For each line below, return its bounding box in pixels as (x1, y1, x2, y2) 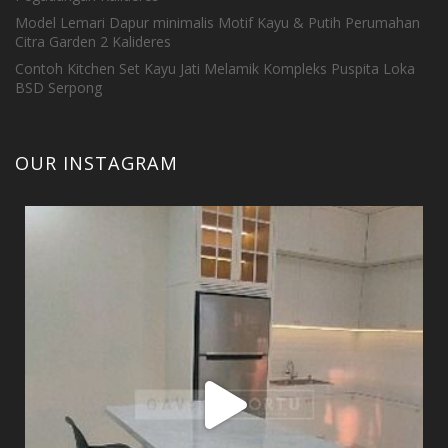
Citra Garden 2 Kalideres (15, 31, 172, 51)
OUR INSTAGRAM (15, 151, 179, 176)
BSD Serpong (15, 77, 103, 97)
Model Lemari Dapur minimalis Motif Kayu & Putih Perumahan (15, 12, 421, 32)
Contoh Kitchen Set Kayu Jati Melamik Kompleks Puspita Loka (15, 58, 416, 78)
